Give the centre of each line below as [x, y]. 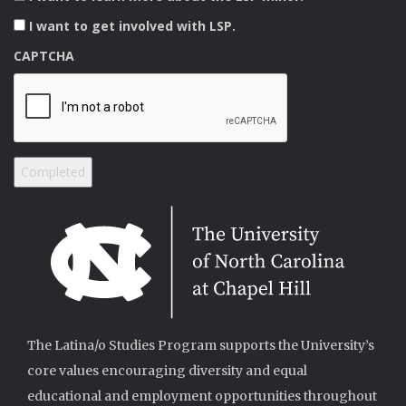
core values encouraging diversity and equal [167, 370]
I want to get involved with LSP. [132, 25]
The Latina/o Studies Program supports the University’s [201, 345]
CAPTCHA [44, 55]
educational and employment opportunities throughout [202, 396]
